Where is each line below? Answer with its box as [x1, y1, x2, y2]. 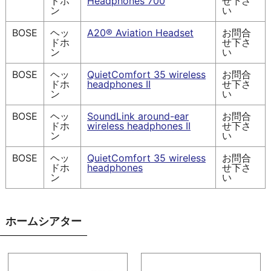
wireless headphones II [87, 120, 191, 132]
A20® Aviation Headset [87, 27, 194, 39]
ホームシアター [5, 215, 82, 228]
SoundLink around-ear [87, 110, 189, 123]
